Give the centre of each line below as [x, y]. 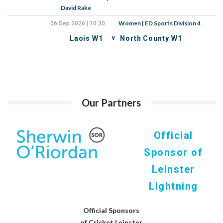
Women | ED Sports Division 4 [159, 23]
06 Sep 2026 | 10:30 [77, 23]
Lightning [173, 186]
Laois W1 [86, 38]
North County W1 [151, 38]
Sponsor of [173, 152]
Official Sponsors [111, 210]
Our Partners [111, 103]
